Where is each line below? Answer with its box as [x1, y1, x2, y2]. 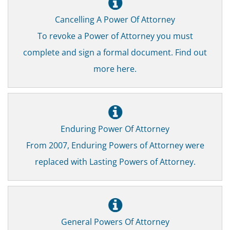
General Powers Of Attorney [61, 215, 169, 227]
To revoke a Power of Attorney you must [37, 29, 193, 42]
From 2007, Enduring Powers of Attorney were [26, 139, 204, 151]
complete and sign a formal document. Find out [23, 46, 207, 58]
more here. [93, 62, 137, 74]
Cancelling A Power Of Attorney [55, 13, 175, 25]
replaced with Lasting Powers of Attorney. [34, 155, 196, 167]
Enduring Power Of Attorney [61, 122, 169, 135]
